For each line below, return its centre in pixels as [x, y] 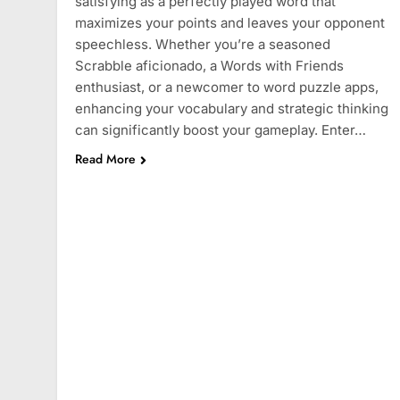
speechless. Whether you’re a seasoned [203, 45]
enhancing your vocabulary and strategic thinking [232, 109]
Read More [105, 159]
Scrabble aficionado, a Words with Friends [209, 66]
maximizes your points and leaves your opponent [230, 23]
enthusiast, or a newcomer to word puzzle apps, [227, 87]
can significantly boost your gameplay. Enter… [221, 130]
